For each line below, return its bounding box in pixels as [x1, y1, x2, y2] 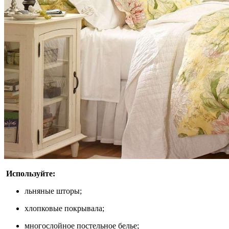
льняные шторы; [25, 187, 82, 196]
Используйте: [4, 169, 55, 178]
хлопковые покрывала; [25, 204, 104, 213]
